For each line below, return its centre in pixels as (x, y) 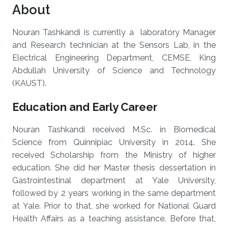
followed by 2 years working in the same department (114, 193)
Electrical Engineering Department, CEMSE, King (114, 58)
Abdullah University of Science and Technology (114, 70)
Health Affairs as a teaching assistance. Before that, (114, 219)
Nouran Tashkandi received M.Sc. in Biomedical (114, 130)
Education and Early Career (85, 107)
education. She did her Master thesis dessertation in (114, 168)
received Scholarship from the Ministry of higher (114, 155)
